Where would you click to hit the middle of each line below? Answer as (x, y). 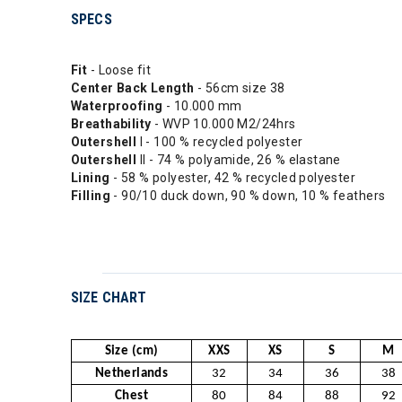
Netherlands (131, 373)
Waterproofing (118, 105)
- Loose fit (121, 70)
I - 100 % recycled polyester (221, 141)
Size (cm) (131, 351)
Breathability (113, 123)
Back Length (157, 87)
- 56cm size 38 (241, 87)
